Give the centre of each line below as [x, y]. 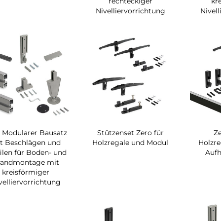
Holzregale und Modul [130, 143]
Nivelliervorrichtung [130, 11]
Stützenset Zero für [130, 133]
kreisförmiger [26, 172]
